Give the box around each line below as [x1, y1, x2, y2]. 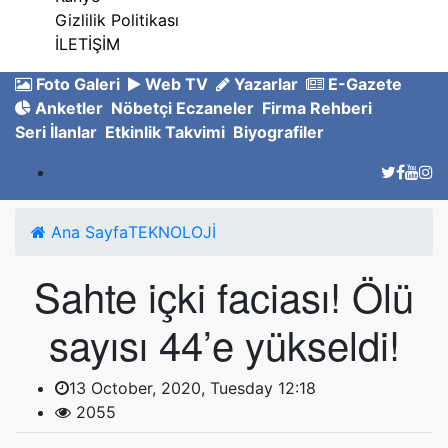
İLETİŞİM [55, 33, 120, 54]
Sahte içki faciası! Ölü [34, 266, 414, 324]
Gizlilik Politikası [55, 9, 179, 30]
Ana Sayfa [46, 221, 128, 242]
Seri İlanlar [15, 121, 97, 142]
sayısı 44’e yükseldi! [48, 314, 400, 372]
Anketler [31, 97, 103, 118]
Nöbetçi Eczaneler [111, 97, 254, 118]
